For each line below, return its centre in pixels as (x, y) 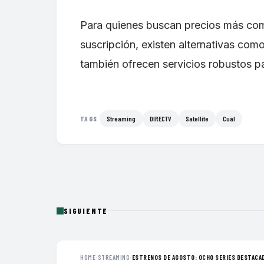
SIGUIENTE (86, 211)
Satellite (197, 118)
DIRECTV (161, 118)
